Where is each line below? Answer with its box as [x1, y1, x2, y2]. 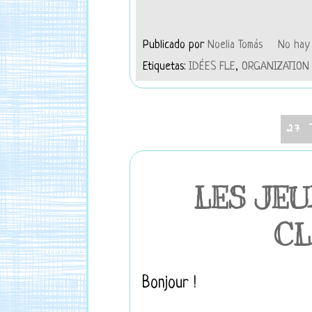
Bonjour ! [137, 274, 196, 292]
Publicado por [143, 38, 208, 52]
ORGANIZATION [242, 61, 309, 74]
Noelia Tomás [208, 38, 266, 52]
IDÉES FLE [189, 61, 235, 74]
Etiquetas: [143, 61, 189, 74]
